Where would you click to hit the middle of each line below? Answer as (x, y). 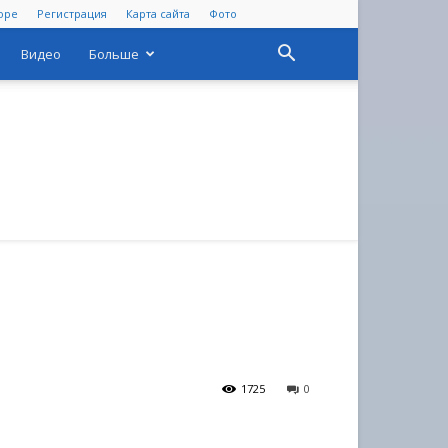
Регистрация (72, 13)
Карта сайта (158, 13)
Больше (114, 54)
